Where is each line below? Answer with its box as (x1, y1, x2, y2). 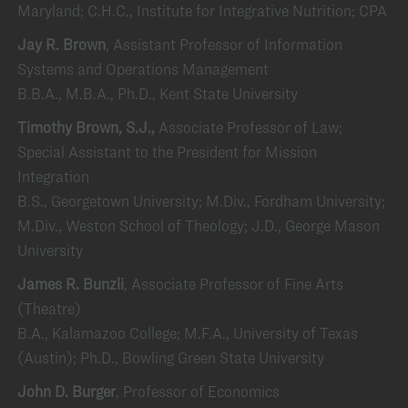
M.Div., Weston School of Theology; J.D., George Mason (17, 216, 380, 235)
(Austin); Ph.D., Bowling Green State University (17, 348, 324, 367)
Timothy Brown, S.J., (17, 117, 158, 137)
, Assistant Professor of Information (106, 35, 342, 54)
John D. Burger (17, 382, 116, 401)
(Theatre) (17, 299, 81, 318)
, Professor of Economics (116, 382, 280, 401)
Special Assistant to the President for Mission (17, 142, 317, 161)
